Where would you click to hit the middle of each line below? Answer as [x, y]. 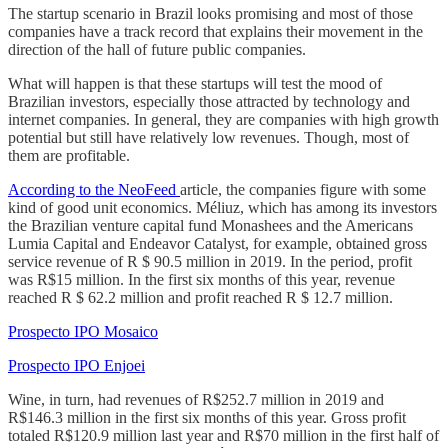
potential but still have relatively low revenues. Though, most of [208, 137]
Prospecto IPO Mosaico [83, 331]
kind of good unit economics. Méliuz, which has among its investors [222, 207]
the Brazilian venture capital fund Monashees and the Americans [210, 225]
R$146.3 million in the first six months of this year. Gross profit [207, 417]
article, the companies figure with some [303, 189]
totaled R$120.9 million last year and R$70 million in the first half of [223, 435]
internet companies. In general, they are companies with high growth [223, 119]
